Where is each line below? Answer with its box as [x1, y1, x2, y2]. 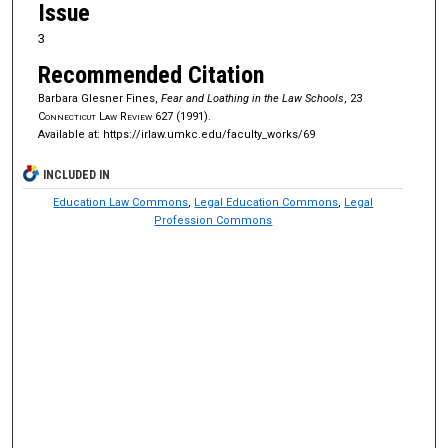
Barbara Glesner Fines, [37, 92, 161, 106]
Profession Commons [154, 214, 273, 228]
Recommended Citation [37, 61, 264, 90]
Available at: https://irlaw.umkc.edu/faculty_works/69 [37, 128, 315, 142]
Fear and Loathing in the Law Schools [160, 92, 344, 106]
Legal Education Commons [194, 196, 339, 210]
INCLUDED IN [43, 168, 111, 183]
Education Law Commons [53, 196, 189, 210]
